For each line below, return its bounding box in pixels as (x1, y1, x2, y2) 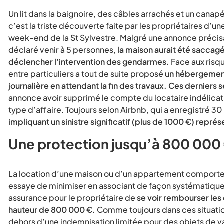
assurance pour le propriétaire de (8, 192, 137, 203)
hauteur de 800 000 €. (8, 204, 95, 215)
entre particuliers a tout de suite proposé (8, 68, 165, 79)
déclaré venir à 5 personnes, (8, 44, 117, 55)
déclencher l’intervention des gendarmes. (8, 56, 169, 67)
